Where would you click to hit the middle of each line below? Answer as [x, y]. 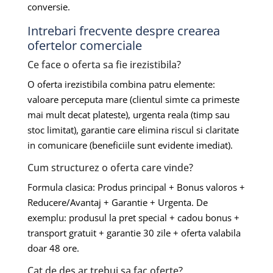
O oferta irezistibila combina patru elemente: [121, 84]
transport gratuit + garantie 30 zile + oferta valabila [134, 232]
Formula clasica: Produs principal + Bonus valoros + [136, 187]
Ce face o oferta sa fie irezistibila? [104, 64]
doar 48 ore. [53, 248]
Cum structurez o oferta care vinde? [110, 167]
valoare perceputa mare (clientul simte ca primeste [133, 99]
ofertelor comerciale [84, 45]
